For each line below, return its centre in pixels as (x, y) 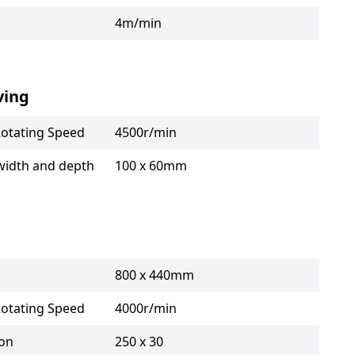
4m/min (138, 23)
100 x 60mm (151, 165)
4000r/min (145, 308)
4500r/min (145, 132)
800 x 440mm (154, 275)
